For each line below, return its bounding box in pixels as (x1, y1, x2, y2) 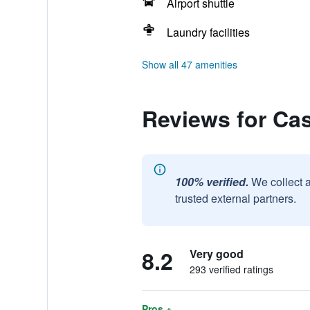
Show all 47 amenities (141, 57, 237, 71)
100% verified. (174, 174, 248, 190)
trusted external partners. (174, 190, 296, 206)
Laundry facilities (166, 24, 250, 40)
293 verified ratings (189, 262, 273, 276)
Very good (189, 246, 244, 262)
